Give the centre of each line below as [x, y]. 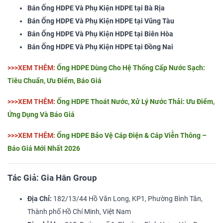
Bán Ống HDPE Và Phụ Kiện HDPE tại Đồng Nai [100, 47]
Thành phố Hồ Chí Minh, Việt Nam [79, 212]
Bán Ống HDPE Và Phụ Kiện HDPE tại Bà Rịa [96, 8]
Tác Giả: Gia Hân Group [52, 178]
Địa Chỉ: [40, 199]
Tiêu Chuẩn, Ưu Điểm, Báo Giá [55, 81]
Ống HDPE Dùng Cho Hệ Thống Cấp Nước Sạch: [131, 68]
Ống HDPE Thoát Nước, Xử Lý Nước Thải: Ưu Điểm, [136, 102]
